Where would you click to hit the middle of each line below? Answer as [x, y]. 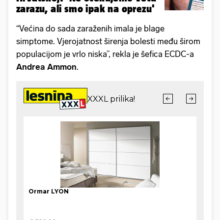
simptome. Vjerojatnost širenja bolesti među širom [108, 41]
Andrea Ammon [46, 67]
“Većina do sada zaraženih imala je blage [90, 29]
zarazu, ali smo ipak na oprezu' [86, 9]
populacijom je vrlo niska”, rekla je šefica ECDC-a [105, 54]
